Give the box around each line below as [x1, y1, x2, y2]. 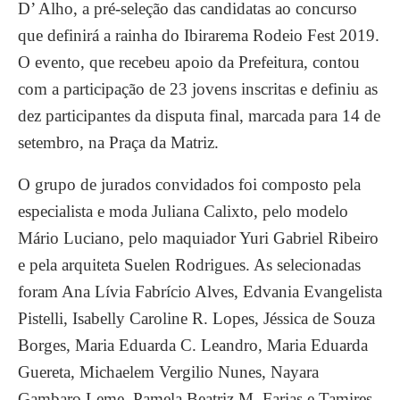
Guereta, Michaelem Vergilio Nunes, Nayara [18, 362, 319, 382]
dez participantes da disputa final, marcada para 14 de [18, 106, 380, 126]
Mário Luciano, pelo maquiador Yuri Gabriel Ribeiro [18, 229, 379, 248]
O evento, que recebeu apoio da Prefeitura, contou [18, 53, 360, 72]
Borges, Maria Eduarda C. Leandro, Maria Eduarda [18, 336, 368, 355]
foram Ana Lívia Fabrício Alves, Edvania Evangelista [18, 282, 382, 302]
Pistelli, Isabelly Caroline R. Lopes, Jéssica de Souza [18, 309, 375, 329]
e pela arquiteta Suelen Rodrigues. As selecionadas [18, 255, 361, 275]
